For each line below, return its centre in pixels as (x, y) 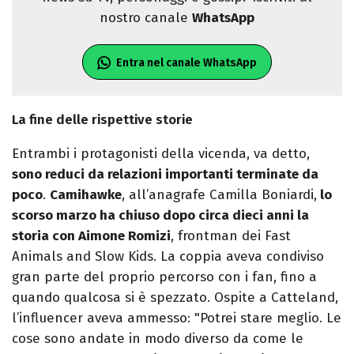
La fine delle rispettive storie (102, 120)
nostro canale (146, 18)
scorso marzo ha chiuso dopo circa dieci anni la (160, 216)
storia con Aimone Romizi (91, 236)
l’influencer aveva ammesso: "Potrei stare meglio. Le (177, 318)
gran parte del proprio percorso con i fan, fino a (164, 277)
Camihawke (86, 195)
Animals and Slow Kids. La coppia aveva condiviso (168, 257)
